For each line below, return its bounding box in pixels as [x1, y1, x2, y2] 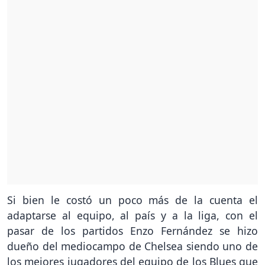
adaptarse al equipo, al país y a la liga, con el [7, 208, 258, 222]
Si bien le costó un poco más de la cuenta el [7, 192, 258, 207]
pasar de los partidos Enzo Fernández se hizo [7, 223, 258, 238]
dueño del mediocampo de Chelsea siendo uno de [7, 238, 258, 253]
